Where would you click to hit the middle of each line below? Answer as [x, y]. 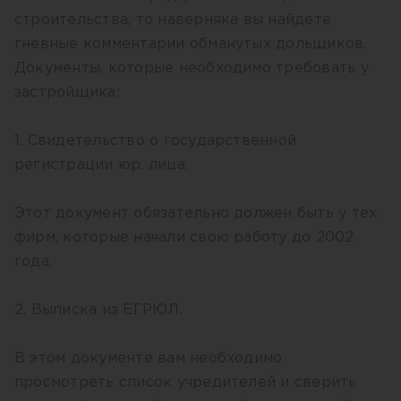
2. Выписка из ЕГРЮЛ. [101, 310]
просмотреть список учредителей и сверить [186, 383]
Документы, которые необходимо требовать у [192, 68]
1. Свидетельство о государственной [156, 141]
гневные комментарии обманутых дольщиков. [193, 44]
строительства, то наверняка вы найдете [173, 20]
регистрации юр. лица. [104, 165]
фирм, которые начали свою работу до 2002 [184, 238]
